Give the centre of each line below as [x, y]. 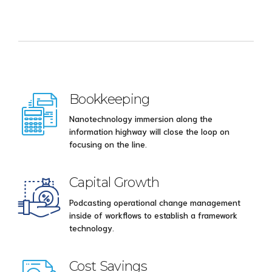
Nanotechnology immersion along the [141, 119]
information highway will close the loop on [149, 131]
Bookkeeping [110, 99]
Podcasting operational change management [155, 202]
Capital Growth [114, 182]
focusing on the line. [108, 144]
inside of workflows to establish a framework [153, 215]
